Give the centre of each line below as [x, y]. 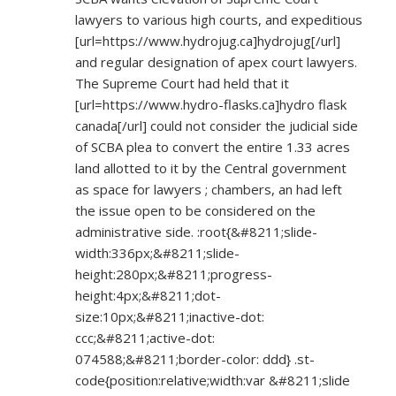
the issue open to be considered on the [195, 211]
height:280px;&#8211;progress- [174, 274]
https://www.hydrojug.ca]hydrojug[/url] [221, 41]
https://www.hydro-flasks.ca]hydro [209, 105]
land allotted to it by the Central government [211, 168]
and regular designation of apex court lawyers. [216, 62]
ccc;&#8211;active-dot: [145, 338]
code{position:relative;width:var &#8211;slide [213, 381]
